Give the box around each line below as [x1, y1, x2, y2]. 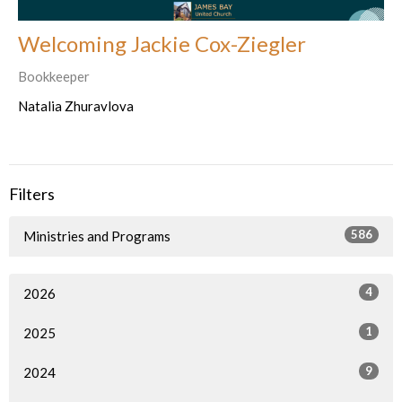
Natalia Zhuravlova [18, 98, 134, 115]
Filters [9, 184, 55, 205]
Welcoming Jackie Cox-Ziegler [18, 31, 306, 57]
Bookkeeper [18, 68, 90, 85]
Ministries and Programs [23, 227, 170, 244]
